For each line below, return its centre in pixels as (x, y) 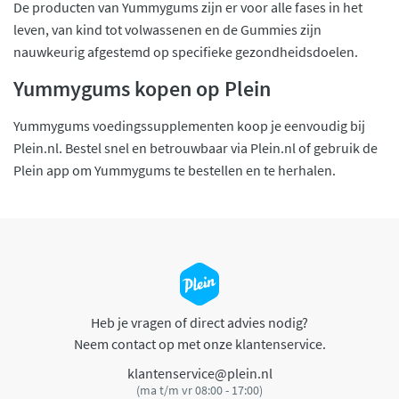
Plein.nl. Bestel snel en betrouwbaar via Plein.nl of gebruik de (195, 147)
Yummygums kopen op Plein (142, 88)
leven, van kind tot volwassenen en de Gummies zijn (167, 29)
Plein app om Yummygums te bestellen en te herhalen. (175, 170)
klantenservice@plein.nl (199, 374)
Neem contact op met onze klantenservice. (199, 343)
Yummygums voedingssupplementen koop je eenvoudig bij (189, 125)
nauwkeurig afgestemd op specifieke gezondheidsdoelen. (187, 51)
